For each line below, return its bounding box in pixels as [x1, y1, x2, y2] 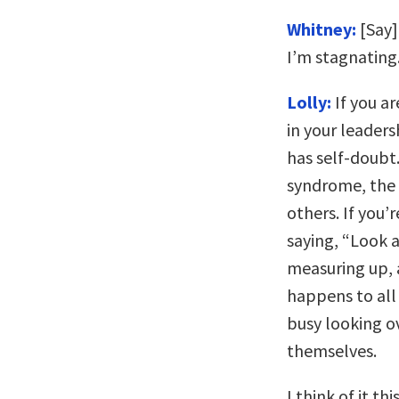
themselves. [287, 339, 377, 362]
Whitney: [287, 18, 356, 40]
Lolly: [287, 91, 331, 113]
